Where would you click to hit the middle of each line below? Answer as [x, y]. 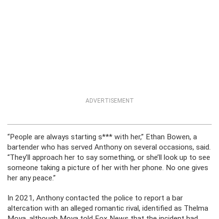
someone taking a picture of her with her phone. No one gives [108, 168]
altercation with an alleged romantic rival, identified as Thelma [108, 208]
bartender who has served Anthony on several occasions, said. [109, 147]
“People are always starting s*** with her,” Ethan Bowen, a [102, 137]
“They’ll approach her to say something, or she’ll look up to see [109, 158]
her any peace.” [32, 178]
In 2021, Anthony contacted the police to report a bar [95, 198]
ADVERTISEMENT [109, 101]
